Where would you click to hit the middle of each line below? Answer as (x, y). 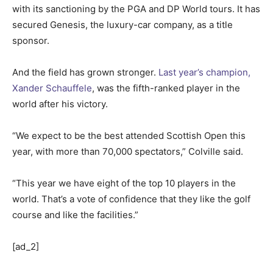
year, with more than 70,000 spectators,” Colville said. (128, 151)
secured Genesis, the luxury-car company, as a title (122, 24)
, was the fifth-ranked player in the (166, 88)
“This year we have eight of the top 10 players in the (124, 183)
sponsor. (31, 40)
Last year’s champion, (204, 72)
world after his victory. (60, 104)
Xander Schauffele (52, 88)
